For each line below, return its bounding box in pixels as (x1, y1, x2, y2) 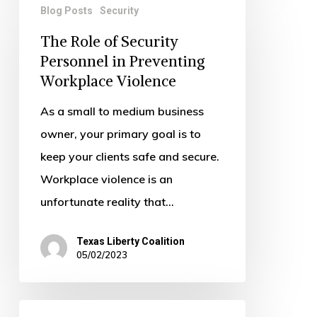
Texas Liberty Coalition (76, 235, 185, 247)
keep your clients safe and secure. (40, 149, 219, 163)
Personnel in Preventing (40, 52, 205, 71)
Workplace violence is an (40, 171, 173, 186)
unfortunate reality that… (40, 194, 174, 209)
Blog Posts (40, 4, 93, 16)
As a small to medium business (40, 103, 204, 118)
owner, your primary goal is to (40, 126, 201, 141)
